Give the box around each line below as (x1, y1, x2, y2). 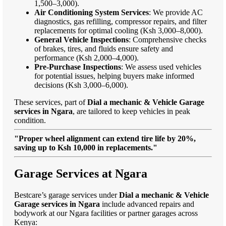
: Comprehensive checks (129, 35, 206, 44)
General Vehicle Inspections (34, 35, 129, 44)
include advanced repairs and (100, 200, 194, 209)
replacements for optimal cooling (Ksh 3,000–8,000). (34, 26, 203, 35)
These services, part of (14, 97, 87, 106)
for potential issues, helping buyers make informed (34, 71, 194, 80)
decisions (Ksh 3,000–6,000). (34, 80, 128, 89)
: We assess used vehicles (121, 62, 201, 71)
